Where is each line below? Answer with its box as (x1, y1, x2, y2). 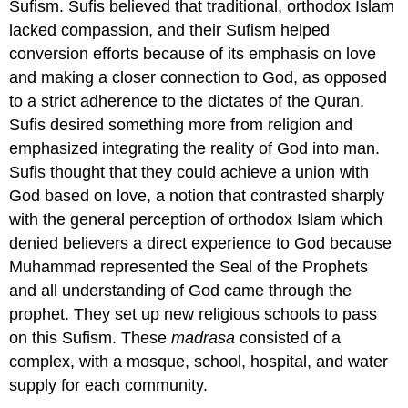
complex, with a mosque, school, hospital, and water (9, 352, 389, 372)
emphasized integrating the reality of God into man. (9, 139, 381, 158)
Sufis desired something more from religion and (9, 116, 353, 135)
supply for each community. (9, 376, 209, 395)
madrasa (171, 329, 236, 348)
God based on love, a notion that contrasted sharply (9, 187, 385, 206)
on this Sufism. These (9, 329, 172, 348)
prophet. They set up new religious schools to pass (9, 305, 378, 324)
